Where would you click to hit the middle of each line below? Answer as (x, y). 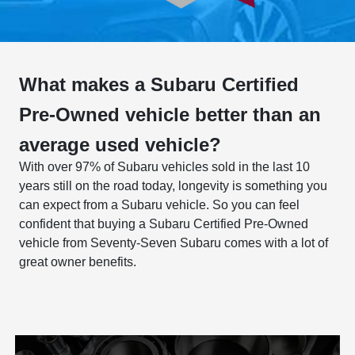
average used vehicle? (120, 145)
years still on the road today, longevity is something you (173, 186)
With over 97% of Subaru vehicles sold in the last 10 (164, 167)
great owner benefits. (78, 262)
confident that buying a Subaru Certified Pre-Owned (164, 224)
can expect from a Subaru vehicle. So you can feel (159, 205)
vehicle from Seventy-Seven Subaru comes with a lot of (174, 243)
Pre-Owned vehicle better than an (170, 115)
